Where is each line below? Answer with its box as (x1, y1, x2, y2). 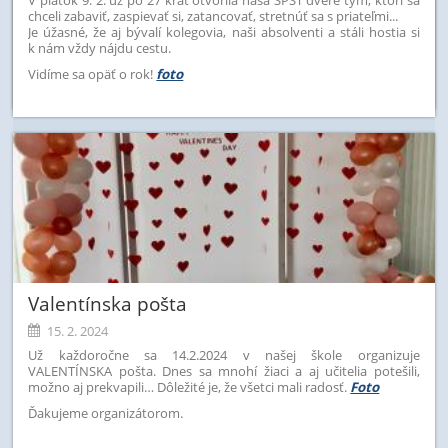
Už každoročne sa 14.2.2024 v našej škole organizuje (28, 345, 420, 364)
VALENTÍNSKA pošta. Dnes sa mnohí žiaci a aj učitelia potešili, (28, 361, 420, 380)
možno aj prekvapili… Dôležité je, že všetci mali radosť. (28, 377, 351, 396)
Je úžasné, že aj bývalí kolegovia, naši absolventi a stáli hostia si (28, 22, 420, 41)
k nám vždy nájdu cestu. (28, 38, 172, 57)
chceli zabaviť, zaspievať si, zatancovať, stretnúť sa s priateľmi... (28, 6, 399, 25)
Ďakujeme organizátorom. (28, 403, 184, 422)
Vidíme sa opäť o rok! (28, 64, 154, 83)
